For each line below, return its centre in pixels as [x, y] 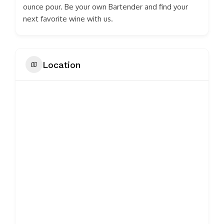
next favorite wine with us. [68, 19]
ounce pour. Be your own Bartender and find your [105, 7]
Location [61, 64]
